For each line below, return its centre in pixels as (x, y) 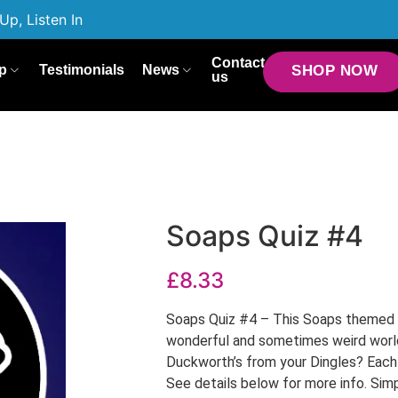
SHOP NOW (335, 71)
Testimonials (81, 69)
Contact (238, 62)
